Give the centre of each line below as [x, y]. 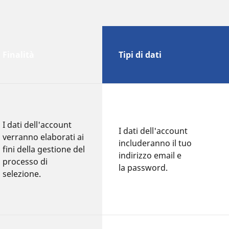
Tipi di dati [140, 54]
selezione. [23, 174]
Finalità [19, 54]
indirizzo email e [150, 155]
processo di [25, 161]
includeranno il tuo [155, 143]
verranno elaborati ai [43, 137]
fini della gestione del [44, 149]
